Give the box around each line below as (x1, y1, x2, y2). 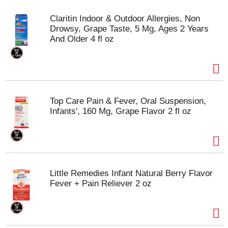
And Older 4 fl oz (50, 34, 114, 44)
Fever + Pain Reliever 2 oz (50, 179, 152, 188)
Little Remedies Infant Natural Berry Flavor (50, 168, 213, 178)
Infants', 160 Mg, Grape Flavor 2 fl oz (50, 106, 191, 116)
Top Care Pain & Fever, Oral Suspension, (50, 96, 206, 106)
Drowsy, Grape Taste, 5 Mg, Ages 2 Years (50, 24, 209, 34)
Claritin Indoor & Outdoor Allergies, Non (50, 14, 200, 23)
